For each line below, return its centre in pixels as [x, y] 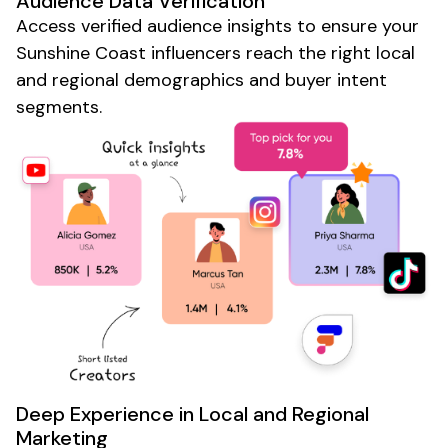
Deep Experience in [107, 414]
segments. [59, 106]
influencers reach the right [261, 52]
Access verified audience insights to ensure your [217, 25]
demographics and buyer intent [253, 79]
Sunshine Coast [81, 52]
